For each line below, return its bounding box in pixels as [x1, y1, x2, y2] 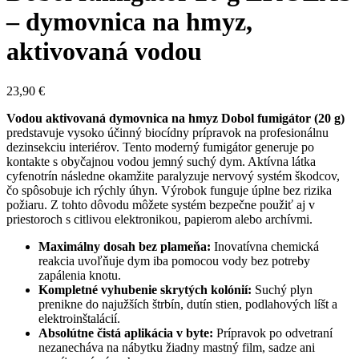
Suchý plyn [252, 282, 313, 296]
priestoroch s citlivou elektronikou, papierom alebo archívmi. [6, 212, 313, 226]
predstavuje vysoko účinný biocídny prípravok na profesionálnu [6, 125, 329, 139]
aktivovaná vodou [6, 37, 202, 67]
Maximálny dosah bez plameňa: [38, 239, 211, 253]
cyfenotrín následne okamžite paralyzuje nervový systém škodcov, [6, 168, 340, 183]
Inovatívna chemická [211, 239, 319, 253]
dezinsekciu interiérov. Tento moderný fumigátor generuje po [6, 139, 314, 154]
